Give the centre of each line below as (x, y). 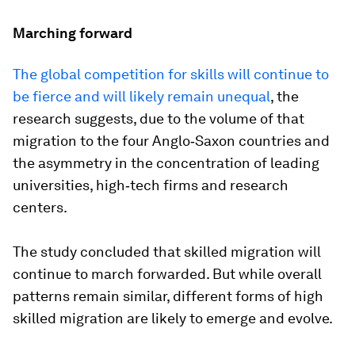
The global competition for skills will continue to (171, 74)
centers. (40, 208)
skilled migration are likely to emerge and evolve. (173, 319)
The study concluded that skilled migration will (167, 252)
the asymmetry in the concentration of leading (166, 163)
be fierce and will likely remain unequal (141, 97)
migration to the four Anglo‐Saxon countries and (171, 141)
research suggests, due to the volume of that (158, 119)
